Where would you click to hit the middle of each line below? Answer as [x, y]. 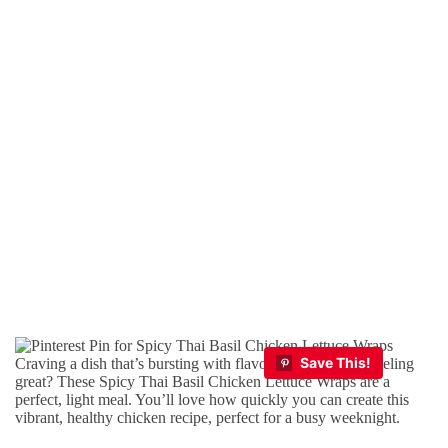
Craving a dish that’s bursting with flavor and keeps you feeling [214, 363]
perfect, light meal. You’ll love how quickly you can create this [212, 399]
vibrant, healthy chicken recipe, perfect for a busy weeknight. [207, 417]
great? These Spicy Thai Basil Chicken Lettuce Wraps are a [202, 381]
